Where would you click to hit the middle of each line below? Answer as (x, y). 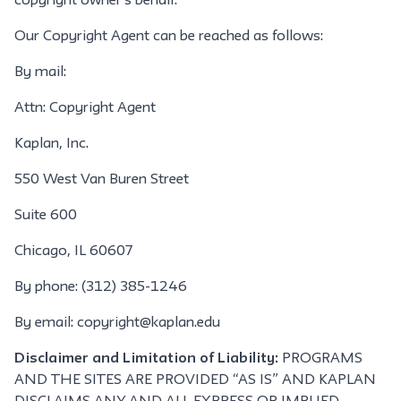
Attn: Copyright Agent (85, 108)
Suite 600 (46, 216)
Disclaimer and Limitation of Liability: (146, 359)
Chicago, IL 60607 (73, 252)
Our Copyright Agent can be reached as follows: (169, 37)
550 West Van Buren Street (102, 180)
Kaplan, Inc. (51, 144)
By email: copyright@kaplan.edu (117, 323)
